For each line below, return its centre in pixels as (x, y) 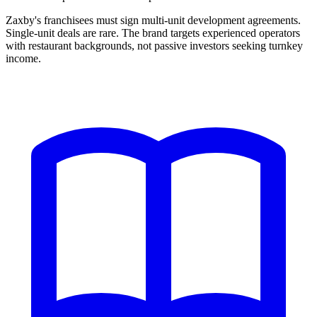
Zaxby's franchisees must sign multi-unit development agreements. (153, 21)
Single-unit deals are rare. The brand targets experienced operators (153, 33)
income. (23, 59)
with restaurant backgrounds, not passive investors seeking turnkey (154, 46)
